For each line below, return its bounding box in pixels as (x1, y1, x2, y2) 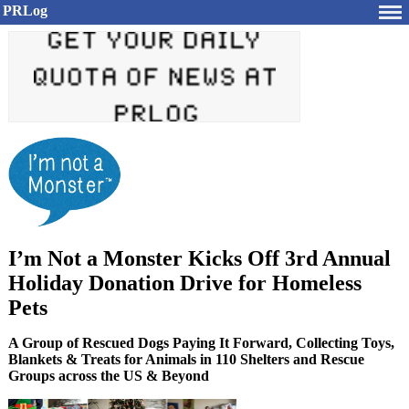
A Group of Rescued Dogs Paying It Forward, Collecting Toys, (8, 335, 394, 351)
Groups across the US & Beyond (8, 368, 209, 383)
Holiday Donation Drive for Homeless (8, 271, 362, 295)
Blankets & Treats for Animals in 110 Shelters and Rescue (8, 351, 364, 367)
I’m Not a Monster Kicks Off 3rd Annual (8, 246, 391, 270)
